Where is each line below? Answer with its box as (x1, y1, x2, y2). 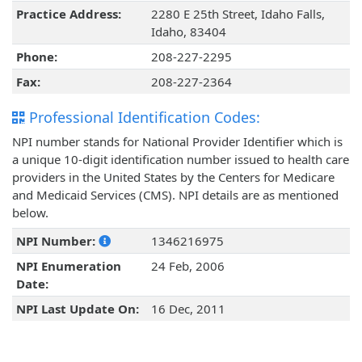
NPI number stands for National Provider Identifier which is (12, 133, 343, 150)
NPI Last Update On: (15, 301, 139, 318)
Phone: (15, 48, 57, 65)
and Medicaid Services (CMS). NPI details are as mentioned (12, 187, 339, 204)
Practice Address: (15, 6, 121, 23)
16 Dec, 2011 (150, 301, 225, 318)
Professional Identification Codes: (25, 107, 260, 128)
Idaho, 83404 (150, 23, 226, 40)
